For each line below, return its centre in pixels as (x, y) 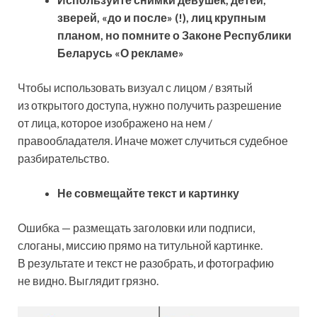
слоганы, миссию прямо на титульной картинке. (140, 245)
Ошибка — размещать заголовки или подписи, (136, 227)
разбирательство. (63, 158)
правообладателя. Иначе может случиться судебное (153, 140)
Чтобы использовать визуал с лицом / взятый (135, 87)
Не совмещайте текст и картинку (148, 192)
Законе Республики (237, 35)
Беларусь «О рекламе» (121, 52)
